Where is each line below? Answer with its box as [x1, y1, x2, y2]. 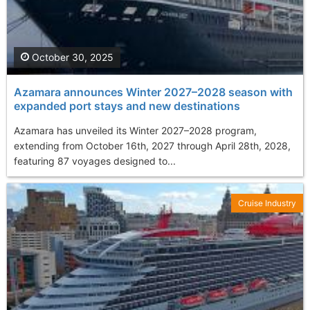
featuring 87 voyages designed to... [14, 155, 176, 167]
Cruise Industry [238, 198, 296, 209]
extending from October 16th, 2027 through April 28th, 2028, [14, 140, 291, 152]
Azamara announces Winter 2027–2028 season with [14, 85, 293, 100]
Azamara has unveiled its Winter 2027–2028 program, [14, 125, 257, 137]
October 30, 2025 [29, 51, 113, 64]
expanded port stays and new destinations [14, 99, 240, 113]
